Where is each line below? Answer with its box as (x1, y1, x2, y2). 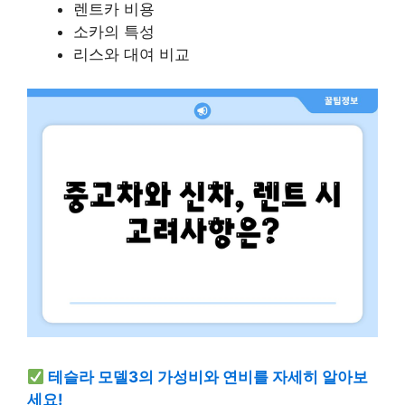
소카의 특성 (73, 22, 155, 41)
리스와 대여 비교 (73, 44, 190, 63)
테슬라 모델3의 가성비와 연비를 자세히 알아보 (48, 368, 369, 387)
